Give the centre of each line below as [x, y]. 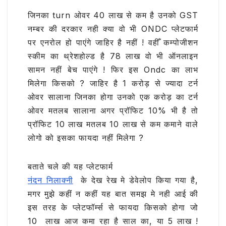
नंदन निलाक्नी [50, 180]
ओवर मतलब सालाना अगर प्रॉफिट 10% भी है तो [113, 111]
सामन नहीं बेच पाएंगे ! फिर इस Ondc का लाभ [113, 70]
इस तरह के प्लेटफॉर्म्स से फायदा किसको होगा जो [113, 208]
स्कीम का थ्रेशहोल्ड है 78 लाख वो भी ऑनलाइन [113, 56]
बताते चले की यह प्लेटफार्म [70, 167]
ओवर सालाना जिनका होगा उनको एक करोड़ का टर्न [113, 97]
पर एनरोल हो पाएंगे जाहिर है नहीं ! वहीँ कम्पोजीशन [113, 43]
